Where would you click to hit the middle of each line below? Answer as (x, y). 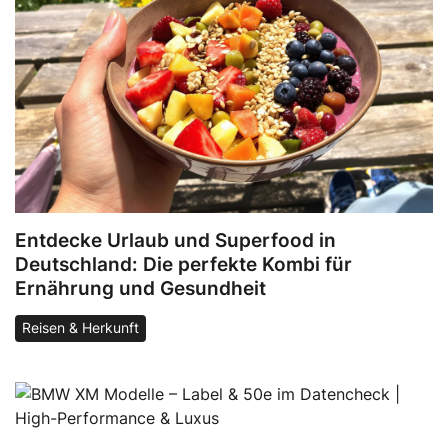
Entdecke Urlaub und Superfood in (175, 240)
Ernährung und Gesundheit (140, 288)
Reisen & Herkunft (80, 328)
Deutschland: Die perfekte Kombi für (183, 264)
